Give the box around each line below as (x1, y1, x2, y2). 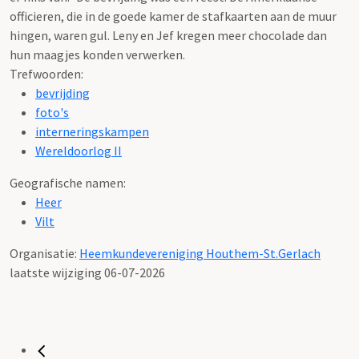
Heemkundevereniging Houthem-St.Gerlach (79, 244, 321, 261)
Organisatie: (10, 244, 79, 261)
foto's (35, 103, 69, 120)
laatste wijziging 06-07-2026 (10, 264, 165, 280)
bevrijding (35, 84, 90, 101)
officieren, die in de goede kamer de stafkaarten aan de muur (10, 7, 337, 24)
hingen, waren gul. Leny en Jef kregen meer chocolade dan (10, 26, 327, 43)
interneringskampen (35, 123, 149, 139)
